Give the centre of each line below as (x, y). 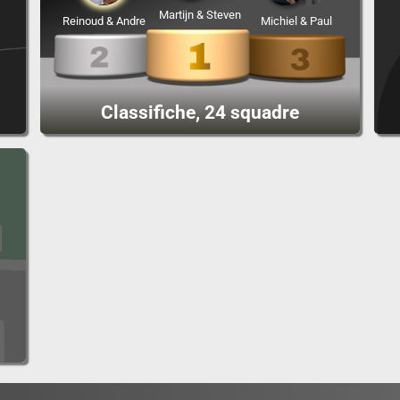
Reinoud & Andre (104, 21)
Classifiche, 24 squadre (200, 113)
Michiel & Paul (296, 21)
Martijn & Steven (200, 15)
